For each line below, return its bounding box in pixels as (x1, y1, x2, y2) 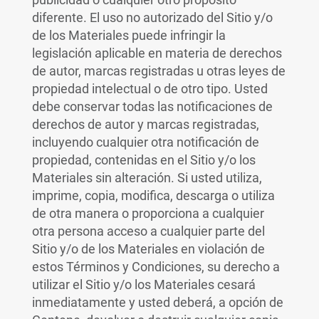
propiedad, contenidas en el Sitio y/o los (31, 152, 256, 167)
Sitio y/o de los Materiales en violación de (31, 241, 265, 256)
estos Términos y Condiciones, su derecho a (31, 259, 280, 274)
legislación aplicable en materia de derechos (31, 46, 282, 61)
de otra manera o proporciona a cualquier (31, 206, 264, 221)
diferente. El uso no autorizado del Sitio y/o (31, 10, 273, 25)
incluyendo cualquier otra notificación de (31, 135, 259, 150)
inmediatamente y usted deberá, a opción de (31, 295, 283, 310)
